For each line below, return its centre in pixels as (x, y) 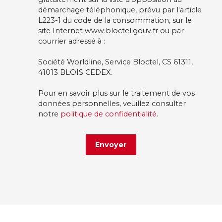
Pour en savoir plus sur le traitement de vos (116, 93)
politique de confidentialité (109, 114)
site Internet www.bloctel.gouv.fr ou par (111, 31)
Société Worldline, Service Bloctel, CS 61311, (115, 62)
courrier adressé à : (72, 41)
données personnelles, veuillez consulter (112, 104)
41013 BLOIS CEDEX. (75, 73)
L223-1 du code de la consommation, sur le (115, 21)
